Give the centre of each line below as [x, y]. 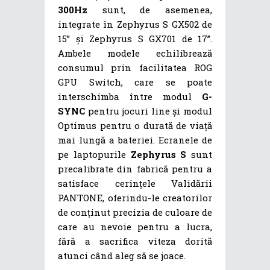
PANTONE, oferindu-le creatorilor [135, 197]
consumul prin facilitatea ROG [135, 67]
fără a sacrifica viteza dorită [135, 241]
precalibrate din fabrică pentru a [135, 168]
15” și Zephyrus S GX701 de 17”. [135, 38]
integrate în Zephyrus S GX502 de [135, 24]
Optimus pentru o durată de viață [135, 125]
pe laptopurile [94, 154]
